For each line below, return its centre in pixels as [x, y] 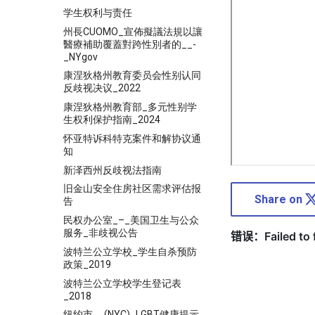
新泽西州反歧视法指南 [112, 170]
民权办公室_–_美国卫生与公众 [131, 220]
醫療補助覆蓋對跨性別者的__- [130, 44]
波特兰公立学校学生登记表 [122, 283]
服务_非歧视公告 [101, 233]
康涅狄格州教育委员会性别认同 [132, 76]
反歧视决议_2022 [102, 88]
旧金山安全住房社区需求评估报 [132, 189]
